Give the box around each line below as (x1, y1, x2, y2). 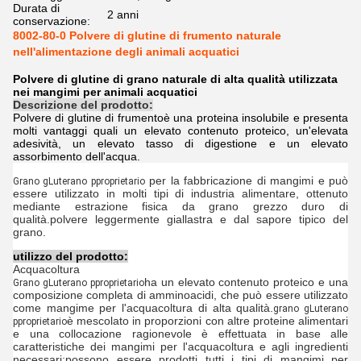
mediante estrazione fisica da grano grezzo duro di (13, 200, 348, 213)
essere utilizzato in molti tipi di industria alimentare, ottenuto (13, 187, 348, 200)
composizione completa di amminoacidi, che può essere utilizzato (13, 288, 348, 301)
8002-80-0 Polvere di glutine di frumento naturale (13, 29, 281, 42)
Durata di (13, 2, 60, 15)
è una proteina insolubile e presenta (163, 111, 349, 124)
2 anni (107, 8, 139, 21)
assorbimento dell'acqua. (13, 150, 140, 163)
